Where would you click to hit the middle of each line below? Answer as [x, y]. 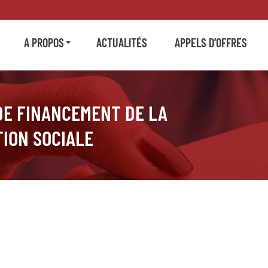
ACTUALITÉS [122, 42]
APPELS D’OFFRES [211, 42]
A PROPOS [44, 42]
